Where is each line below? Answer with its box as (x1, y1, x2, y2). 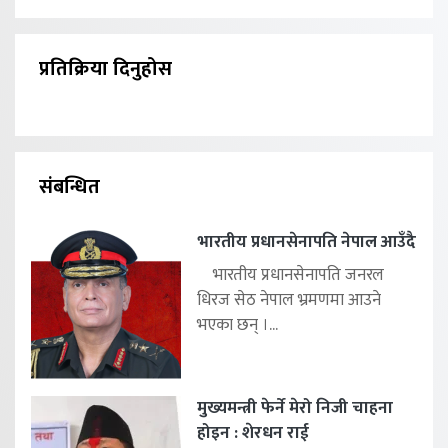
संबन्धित (39, 170, 100, 205)
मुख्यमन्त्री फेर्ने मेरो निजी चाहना (197, 394, 393, 423)
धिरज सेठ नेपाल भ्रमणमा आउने (197, 286, 381, 315)
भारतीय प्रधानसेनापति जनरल (197, 261, 384, 290)
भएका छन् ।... (197, 311, 278, 340)
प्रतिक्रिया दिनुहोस (39, 52, 172, 87)
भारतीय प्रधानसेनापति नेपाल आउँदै (197, 228, 416, 257)
